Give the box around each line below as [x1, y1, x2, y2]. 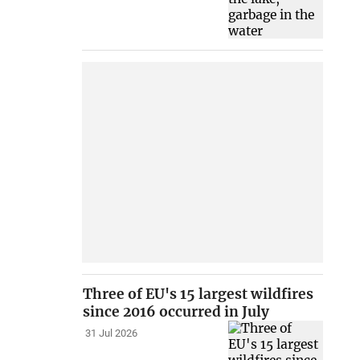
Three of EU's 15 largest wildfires [83, 285, 314, 304]
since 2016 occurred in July [83, 303, 270, 321]
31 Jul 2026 [84, 327, 137, 340]
